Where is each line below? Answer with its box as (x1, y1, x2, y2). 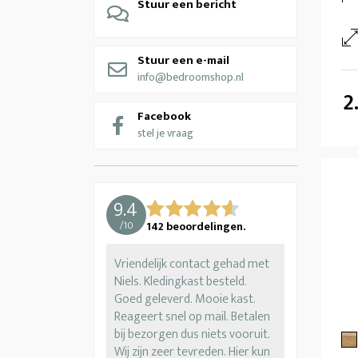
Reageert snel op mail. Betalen (114, 305, 270, 328)
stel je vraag (137, 123, 193, 142)
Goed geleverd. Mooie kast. (114, 288, 256, 310)
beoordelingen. (164, 217, 245, 236)
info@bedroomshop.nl (137, 67, 244, 86)
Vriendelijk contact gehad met (114, 253, 269, 275)
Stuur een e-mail (137, 50, 229, 70)
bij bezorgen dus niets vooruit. (114, 323, 270, 345)
